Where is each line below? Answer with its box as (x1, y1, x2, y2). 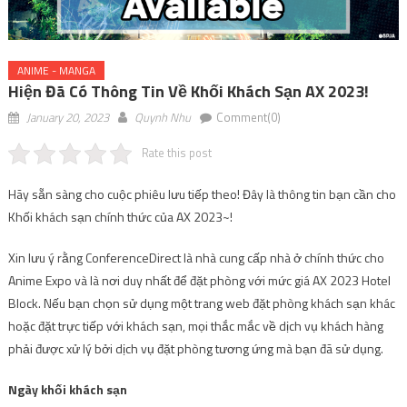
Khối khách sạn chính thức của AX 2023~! (7, 206, 233, 226)
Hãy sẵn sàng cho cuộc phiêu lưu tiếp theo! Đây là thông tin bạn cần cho (7, 184, 396, 203)
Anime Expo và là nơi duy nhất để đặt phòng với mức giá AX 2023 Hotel (7, 270, 391, 290)
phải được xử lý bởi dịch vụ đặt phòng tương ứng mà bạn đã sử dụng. (7, 338, 383, 358)
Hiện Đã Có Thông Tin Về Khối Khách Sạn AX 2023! (7, 78, 369, 104)
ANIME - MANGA (16, 61, 95, 79)
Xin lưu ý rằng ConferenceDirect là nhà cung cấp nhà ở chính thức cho (7, 247, 384, 267)
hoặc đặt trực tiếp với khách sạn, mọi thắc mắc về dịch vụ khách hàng (7, 315, 383, 335)
